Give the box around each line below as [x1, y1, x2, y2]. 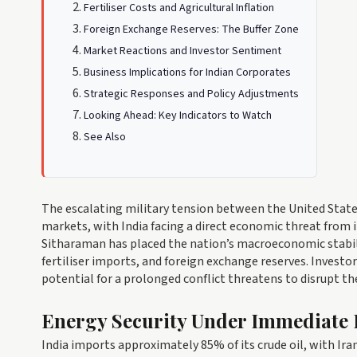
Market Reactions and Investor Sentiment [84, 43, 281, 59]
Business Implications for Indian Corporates [84, 65, 291, 80]
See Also [84, 129, 126, 145]
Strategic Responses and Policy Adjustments [84, 86, 299, 102]
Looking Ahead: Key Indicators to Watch [84, 108, 272, 124]
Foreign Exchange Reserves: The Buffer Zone [84, 22, 299, 37]
